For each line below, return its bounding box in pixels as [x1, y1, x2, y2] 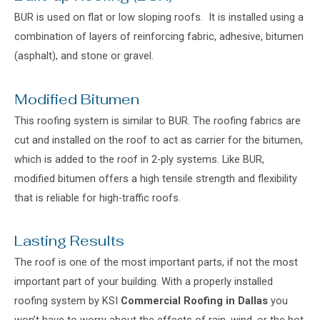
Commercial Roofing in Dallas [121, 294, 268, 308]
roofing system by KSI [14, 294, 121, 308]
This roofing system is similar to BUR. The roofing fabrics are [14, 114, 301, 127]
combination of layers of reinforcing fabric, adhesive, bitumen [14, 30, 304, 44]
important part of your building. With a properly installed [14, 275, 273, 289]
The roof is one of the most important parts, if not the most [14, 256, 298, 269]
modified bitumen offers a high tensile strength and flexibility [14, 171, 297, 185]
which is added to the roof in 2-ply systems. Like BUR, [14, 152, 264, 166]
